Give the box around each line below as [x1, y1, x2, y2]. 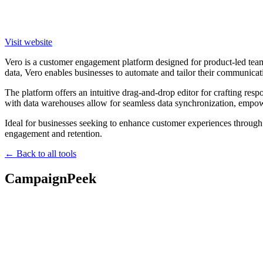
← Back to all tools [5, 148, 76, 159]
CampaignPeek [5, 170, 96, 186]
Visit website [5, 36, 52, 47]
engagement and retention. [5, 128, 102, 139]
